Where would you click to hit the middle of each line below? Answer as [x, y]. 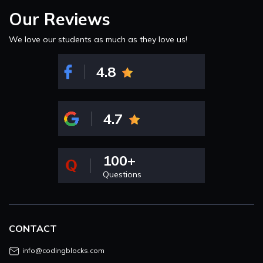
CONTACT [33, 229]
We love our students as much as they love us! [98, 40]
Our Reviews [60, 19]
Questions [122, 175]
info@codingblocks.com [63, 251]
